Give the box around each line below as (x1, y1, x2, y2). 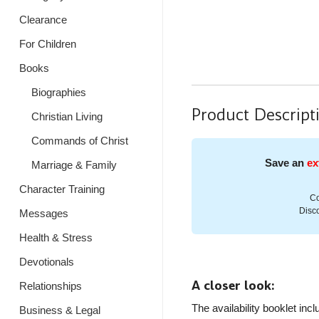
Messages (19, 207, 68, 219)
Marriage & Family (31, 159, 117, 171)
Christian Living (31, 110, 103, 122)
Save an (265, 157, 308, 169)
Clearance (19, 14, 67, 26)
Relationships (19, 280, 82, 292)
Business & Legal (19, 304, 100, 316)
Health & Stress (19, 231, 93, 244)
